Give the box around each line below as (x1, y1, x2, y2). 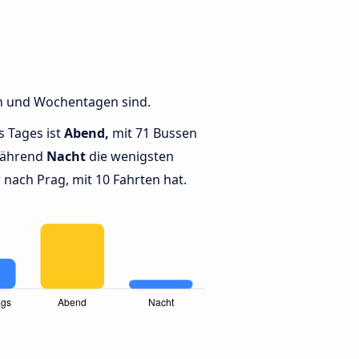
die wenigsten (86, 147, 174, 166)
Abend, (64, 124, 109, 143)
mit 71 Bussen (109, 124, 197, 143)
